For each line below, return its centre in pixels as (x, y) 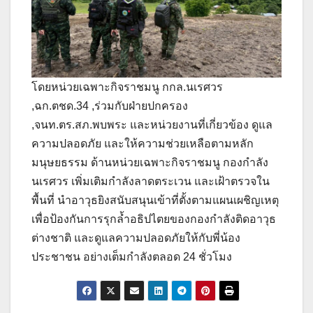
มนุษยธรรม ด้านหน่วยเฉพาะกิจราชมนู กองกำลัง (150, 163)
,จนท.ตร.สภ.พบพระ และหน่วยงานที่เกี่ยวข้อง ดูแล (152, 125)
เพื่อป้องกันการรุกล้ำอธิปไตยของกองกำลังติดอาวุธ (154, 219)
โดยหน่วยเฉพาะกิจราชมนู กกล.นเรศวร (127, 87)
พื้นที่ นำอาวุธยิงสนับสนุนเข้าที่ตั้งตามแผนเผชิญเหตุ (155, 201)
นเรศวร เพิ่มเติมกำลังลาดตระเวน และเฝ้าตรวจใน (151, 182)
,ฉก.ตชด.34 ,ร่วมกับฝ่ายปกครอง (110, 106)
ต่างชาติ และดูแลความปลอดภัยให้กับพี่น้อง (136, 238)
